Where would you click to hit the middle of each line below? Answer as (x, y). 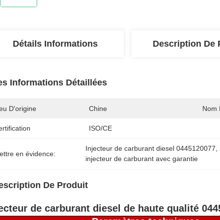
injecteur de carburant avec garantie (142, 159)
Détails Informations (55, 44)
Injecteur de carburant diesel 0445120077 (151, 148)
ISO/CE (100, 128)
